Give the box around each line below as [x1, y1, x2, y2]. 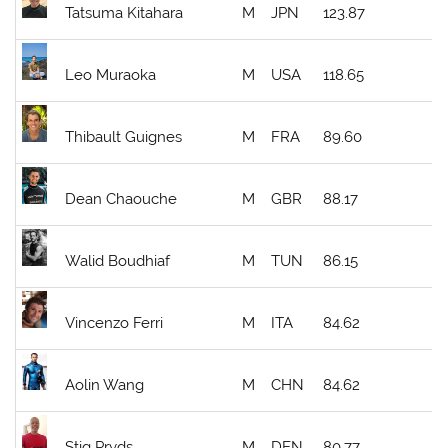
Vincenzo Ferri [65, 313, 164, 332]
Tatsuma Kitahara [65, 3, 184, 22]
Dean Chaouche [65, 189, 178, 208]
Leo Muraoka [65, 65, 157, 84]
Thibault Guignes [65, 127, 183, 146]
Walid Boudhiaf [65, 251, 171, 270]
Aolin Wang [65, 375, 145, 394]
